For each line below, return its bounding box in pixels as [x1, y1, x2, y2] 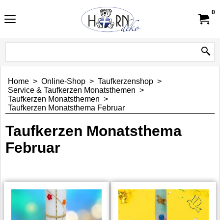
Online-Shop [41, 77, 85, 85]
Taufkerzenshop [98, 77, 153, 85]
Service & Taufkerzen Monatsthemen [8, 86, 136, 94]
